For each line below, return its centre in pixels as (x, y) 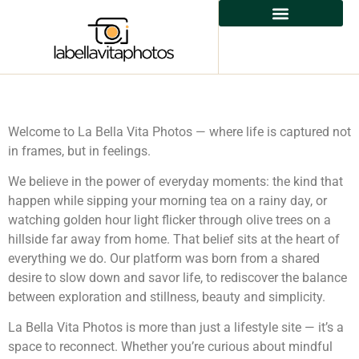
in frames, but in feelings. (79, 151)
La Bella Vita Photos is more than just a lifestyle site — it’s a (176, 328)
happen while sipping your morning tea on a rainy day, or (167, 200)
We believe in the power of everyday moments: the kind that (175, 181)
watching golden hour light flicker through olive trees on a (169, 220)
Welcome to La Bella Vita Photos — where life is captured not (179, 131)
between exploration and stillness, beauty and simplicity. (167, 296)
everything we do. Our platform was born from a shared (164, 258)
